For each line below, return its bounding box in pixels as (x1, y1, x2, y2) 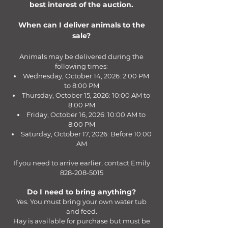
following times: (55, 62, 108, 70)
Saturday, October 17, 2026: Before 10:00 (20, 130, 152, 138)
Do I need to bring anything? (27, 187, 136, 196)
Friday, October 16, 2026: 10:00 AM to (26, 110, 146, 119)
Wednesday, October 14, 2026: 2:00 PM (23, 72, 149, 80)
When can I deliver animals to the (18, 20, 145, 30)
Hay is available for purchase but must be (13, 217, 150, 225)
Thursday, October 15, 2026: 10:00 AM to (22, 91, 150, 99)
